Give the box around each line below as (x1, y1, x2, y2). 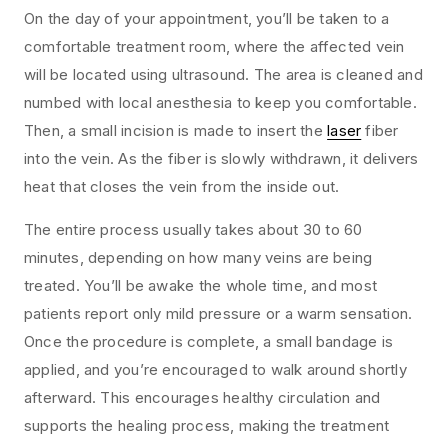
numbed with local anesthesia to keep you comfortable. (24, 93, 417, 113)
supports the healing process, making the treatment (24, 416, 390, 436)
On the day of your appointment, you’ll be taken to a (24, 9, 390, 29)
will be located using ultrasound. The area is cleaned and (24, 65, 423, 85)
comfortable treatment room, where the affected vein (24, 37, 405, 57)
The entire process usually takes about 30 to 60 (24, 220, 363, 240)
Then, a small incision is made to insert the (24, 121, 328, 141)
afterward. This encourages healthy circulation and (24, 388, 381, 408)
